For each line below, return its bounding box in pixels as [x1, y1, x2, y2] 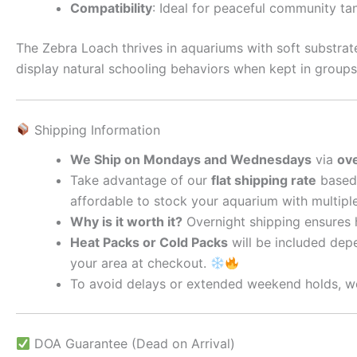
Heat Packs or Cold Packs [70, 233, 228, 250]
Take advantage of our [70, 171, 211, 188]
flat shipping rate [211, 171, 316, 188]
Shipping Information [30, 121, 161, 138]
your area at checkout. [70, 254, 210, 271]
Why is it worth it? [70, 213, 182, 229]
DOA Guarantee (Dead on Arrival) [30, 335, 236, 351]
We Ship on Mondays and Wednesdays [70, 151, 312, 167]
